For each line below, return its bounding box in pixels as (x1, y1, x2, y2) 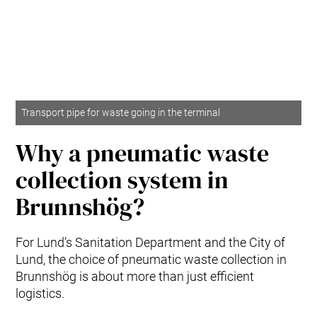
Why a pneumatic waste (16, 136, 270, 169)
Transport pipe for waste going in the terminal (21, 106, 221, 119)
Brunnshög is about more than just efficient (16, 268, 255, 284)
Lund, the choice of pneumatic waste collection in (16, 251, 287, 267)
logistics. (16, 285, 65, 301)
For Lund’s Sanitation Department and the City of (16, 234, 286, 250)
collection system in (16, 163, 229, 196)
